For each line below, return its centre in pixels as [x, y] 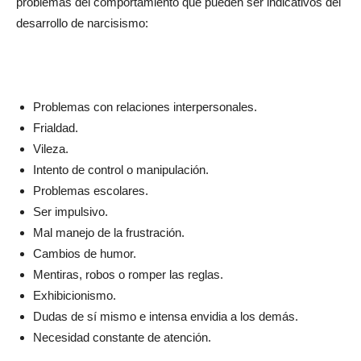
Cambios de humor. [85, 253]
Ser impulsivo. [71, 211]
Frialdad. [56, 127]
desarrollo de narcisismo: [82, 23]
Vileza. [51, 148]
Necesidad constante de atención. [122, 337]
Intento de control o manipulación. [121, 169]
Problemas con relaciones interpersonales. [145, 106]
